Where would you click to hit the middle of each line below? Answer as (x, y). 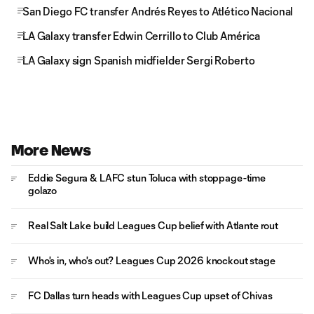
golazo (43, 190)
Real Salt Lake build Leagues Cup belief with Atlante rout (153, 225)
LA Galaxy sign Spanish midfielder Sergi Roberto (139, 60)
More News (51, 150)
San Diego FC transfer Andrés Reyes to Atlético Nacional (158, 11)
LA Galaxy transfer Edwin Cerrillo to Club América (142, 36)
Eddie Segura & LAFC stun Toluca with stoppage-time (147, 178)
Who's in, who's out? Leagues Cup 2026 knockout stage (152, 260)
